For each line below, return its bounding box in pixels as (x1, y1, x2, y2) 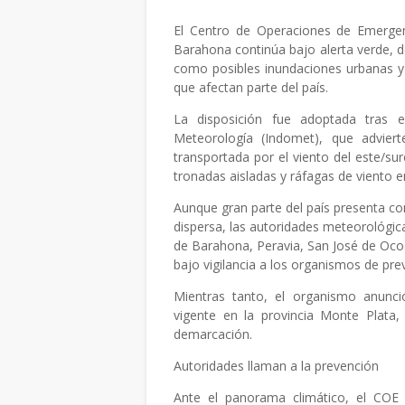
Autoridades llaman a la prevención (174, 357, 379, 374)
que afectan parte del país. (174, 79, 328, 96)
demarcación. (174, 325, 252, 343)
